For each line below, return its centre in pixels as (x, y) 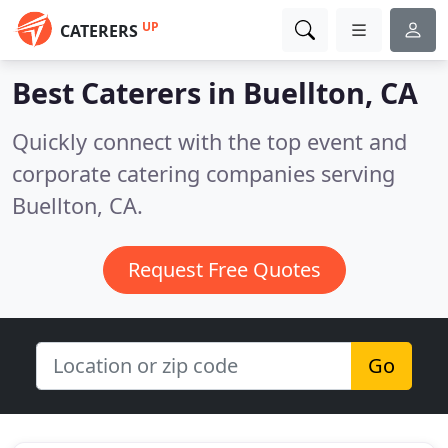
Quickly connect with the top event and (209, 141)
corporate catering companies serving (203, 173)
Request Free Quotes (224, 269)
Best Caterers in (127, 92)
